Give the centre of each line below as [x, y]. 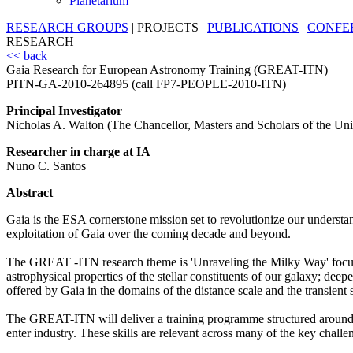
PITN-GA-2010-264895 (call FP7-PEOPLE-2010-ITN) [146, 84]
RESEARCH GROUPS [67, 28]
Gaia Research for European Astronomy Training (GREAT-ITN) [167, 70]
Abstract [30, 193]
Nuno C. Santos [46, 166]
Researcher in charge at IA [78, 152]
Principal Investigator [64, 111]
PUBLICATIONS [253, 28]
